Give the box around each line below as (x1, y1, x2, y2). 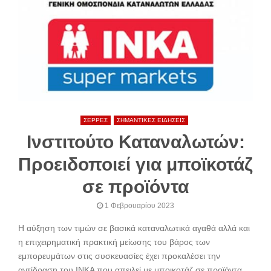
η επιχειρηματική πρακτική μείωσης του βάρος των (18, 237, 210, 247)
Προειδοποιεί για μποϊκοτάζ (18, 154, 253, 174)
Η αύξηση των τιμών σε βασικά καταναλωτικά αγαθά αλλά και (18, 223, 250, 233)
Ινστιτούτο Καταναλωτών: (26, 131, 245, 152)
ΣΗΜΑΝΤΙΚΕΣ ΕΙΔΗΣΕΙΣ (116, 116, 185, 123)
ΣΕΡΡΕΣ (83, 116, 108, 123)
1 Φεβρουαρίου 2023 (105, 201, 174, 210)
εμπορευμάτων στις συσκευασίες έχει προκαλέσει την (18, 250, 220, 261)
